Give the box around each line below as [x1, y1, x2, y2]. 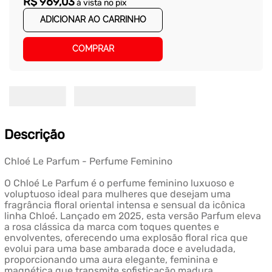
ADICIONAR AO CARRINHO [39, 15, 146, 25]
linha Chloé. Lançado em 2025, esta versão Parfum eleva [4, 210, 261, 222]
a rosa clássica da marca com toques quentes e [4, 221, 219, 233]
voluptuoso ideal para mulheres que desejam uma [4, 188, 231, 200]
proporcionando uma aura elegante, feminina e [4, 254, 218, 266]
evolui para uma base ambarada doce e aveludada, [4, 243, 236, 255]
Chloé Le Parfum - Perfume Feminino [4, 155, 172, 168]
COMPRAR [72, 44, 114, 54]
